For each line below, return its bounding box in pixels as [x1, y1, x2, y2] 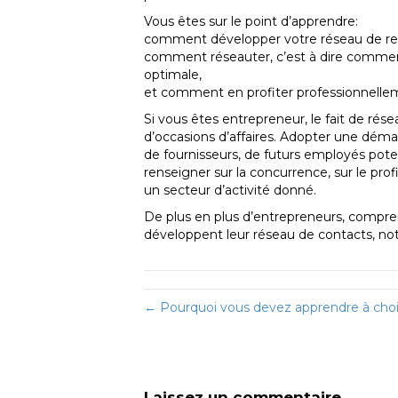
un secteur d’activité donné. [144, 181, 316, 198]
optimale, [144, 66, 202, 83]
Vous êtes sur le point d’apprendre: [144, 12, 358, 29]
